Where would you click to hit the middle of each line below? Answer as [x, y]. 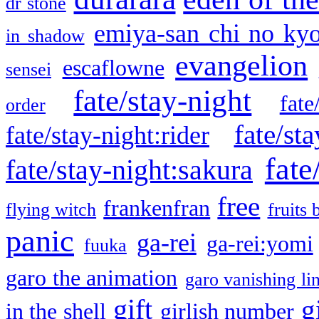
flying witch [51, 209]
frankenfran [157, 208]
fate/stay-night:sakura [129, 170]
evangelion [242, 65]
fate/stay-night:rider [108, 135]
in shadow [45, 36]
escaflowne [113, 68]
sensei [28, 69]
